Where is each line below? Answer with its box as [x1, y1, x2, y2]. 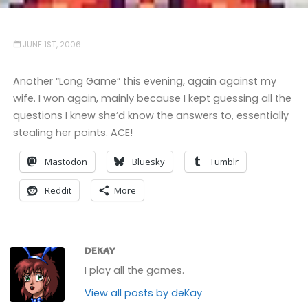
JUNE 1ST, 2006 [23, 39, 82, 51]
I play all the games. [85, 263, 185, 278]
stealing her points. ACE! [12, 125, 133, 140]
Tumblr [209, 155, 239, 168]
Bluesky [131, 155, 165, 168]
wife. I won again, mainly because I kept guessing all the [12, 91, 291, 105]
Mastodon [44, 155, 87, 168]
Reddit [44, 184, 71, 197]
